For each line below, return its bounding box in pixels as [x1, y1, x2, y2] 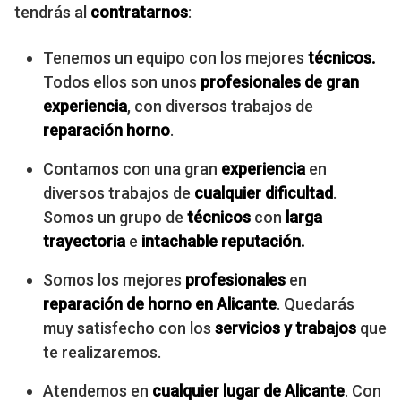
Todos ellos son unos [43, 72, 200, 91]
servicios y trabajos [215, 318, 356, 337]
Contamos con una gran [43, 158, 221, 178]
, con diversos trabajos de [127, 96, 313, 115]
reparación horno [43, 120, 170, 140]
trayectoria [43, 231, 125, 251]
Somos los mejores [43, 269, 185, 289]
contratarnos [90, 2, 188, 21]
